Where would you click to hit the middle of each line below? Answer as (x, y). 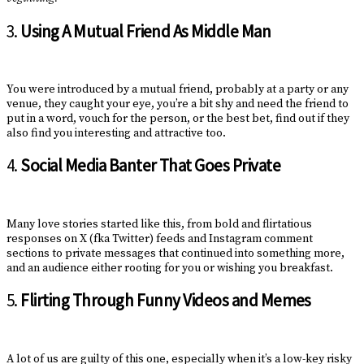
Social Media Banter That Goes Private (151, 166)
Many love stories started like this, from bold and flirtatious (159, 224)
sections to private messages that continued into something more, (175, 253)
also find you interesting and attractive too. (116, 133)
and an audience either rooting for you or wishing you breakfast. (170, 268)
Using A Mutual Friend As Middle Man (146, 31)
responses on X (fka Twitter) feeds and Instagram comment (160, 238)
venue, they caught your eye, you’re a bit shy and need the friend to (178, 104)
